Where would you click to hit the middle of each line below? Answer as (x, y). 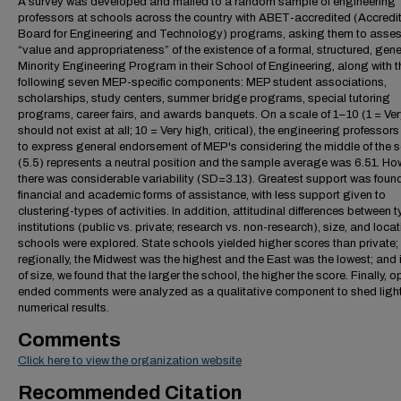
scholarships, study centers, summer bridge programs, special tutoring (204, 98)
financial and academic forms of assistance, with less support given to (202, 195)
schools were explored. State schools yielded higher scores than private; (208, 243)
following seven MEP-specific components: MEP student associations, (202, 82)
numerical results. (64, 308)
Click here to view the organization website (130, 361)
